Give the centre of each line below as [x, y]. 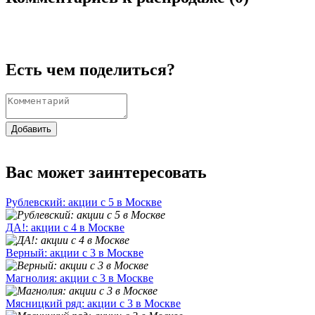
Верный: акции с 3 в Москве [75, 252]
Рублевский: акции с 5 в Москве [84, 202]
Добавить [31, 129]
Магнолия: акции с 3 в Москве [79, 278]
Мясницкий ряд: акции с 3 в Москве [93, 303]
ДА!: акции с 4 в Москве [65, 227]
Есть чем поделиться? [90, 69]
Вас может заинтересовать [106, 172]
